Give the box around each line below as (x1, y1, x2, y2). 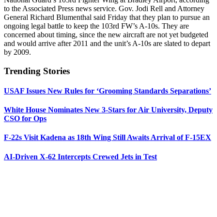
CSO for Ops (4, 114, 46, 123)
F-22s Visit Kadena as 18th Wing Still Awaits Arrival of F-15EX (4, 133, 211, 142)
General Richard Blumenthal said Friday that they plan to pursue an (4, 13, 210, 21)
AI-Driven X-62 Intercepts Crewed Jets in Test (4, 152, 157, 161)
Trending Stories (4, 65, 70, 76)
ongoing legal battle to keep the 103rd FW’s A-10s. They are (4, 21, 189, 30)
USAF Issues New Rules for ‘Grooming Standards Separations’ (4, 86, 211, 95)
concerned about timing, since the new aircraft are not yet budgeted (4, 30, 208, 39)
